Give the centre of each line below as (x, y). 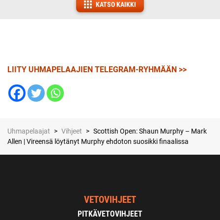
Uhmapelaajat (29, 131)
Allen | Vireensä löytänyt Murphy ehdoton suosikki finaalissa (98, 141)
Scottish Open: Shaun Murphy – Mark (150, 131)
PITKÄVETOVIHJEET (110, 214)
